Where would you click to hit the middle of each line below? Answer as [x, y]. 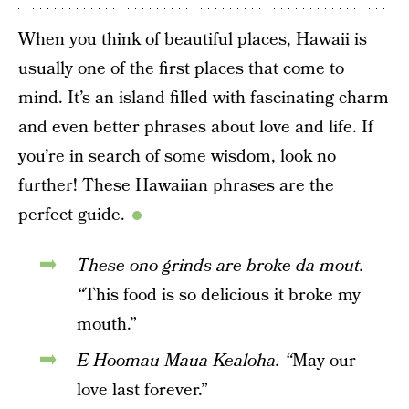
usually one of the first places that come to [181, 68]
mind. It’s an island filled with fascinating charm [204, 98]
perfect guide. [72, 215]
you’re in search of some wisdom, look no [177, 156]
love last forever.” [142, 390]
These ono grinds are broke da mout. [220, 266]
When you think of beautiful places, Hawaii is [193, 39]
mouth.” [107, 324]
